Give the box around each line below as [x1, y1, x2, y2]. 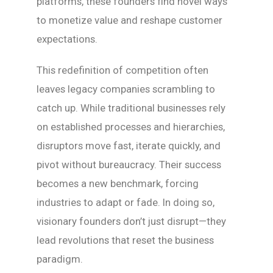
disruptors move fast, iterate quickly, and [37, 139, 221, 152]
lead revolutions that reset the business [37, 233, 214, 246]
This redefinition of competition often [37, 63, 208, 76]
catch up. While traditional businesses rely [37, 101, 225, 114]
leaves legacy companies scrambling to [37, 82, 215, 95]
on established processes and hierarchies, [37, 120, 225, 133]
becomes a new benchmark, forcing [37, 177, 199, 190]
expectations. [37, 32, 97, 45]
